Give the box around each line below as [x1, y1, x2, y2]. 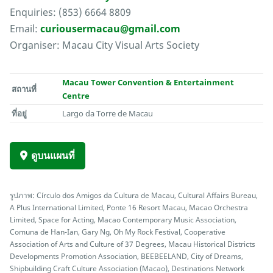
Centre [62, 90, 90, 102]
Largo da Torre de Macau [62, 108, 154, 119]
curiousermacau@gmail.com [40, 22, 180, 36]
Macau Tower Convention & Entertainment [62, 77, 235, 88]
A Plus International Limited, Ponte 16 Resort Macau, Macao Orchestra [10, 202, 248, 213]
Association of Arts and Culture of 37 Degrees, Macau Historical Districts [10, 239, 255, 249]
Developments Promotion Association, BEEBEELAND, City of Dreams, [10, 251, 243, 261]
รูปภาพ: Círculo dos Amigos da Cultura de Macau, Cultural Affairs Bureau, [10, 190, 258, 200]
